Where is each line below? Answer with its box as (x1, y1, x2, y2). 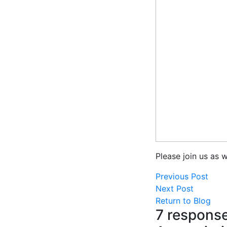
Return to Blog (156, 196, 211, 206)
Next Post (156, 183, 194, 194)
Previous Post (156, 171, 208, 182)
